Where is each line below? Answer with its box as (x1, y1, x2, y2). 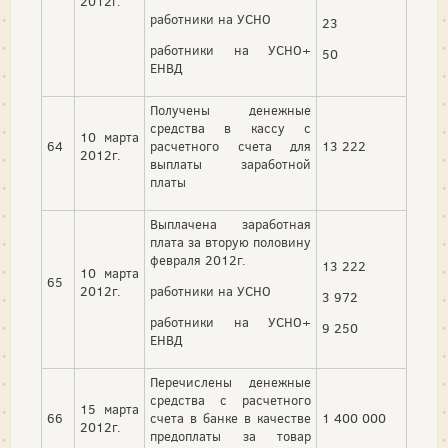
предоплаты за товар (150, 428, 311, 446)
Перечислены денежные (150, 374, 311, 392)
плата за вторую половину (150, 234, 311, 252)
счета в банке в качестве (150, 410, 311, 428)
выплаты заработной (150, 156, 311, 174)
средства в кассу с (150, 120, 311, 138)
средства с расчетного (150, 392, 311, 410)
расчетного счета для (150, 138, 311, 156)
